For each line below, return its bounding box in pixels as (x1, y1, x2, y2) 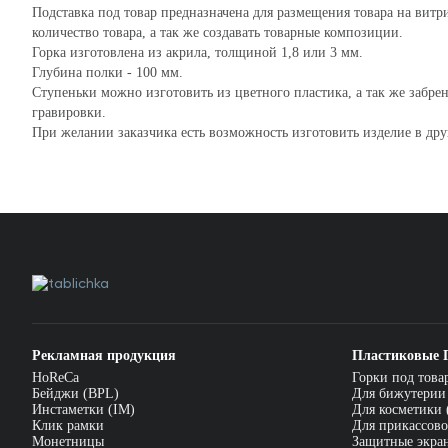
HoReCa (32, 370, 79, 385)
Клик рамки (32, 418, 104, 433)
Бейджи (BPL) (32, 386, 119, 401)
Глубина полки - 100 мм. (32, 65, 183, 80)
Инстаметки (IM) (32, 402, 135, 417)
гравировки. (32, 105, 106, 120)
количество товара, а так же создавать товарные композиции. (32, 25, 403, 40)
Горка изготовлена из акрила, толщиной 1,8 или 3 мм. (32, 45, 363, 60)
